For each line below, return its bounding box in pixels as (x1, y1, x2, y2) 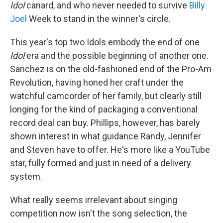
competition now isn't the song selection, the (10, 208, 187, 219)
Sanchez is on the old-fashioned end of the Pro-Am (10, 64, 212, 75)
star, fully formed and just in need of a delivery (10, 158, 191, 169)
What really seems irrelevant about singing (10, 195, 177, 206)
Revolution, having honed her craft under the (10, 77, 184, 88)
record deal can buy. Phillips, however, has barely (10, 117, 200, 128)
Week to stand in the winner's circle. (27, 13, 171, 24)
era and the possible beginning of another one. (24, 50, 209, 61)
